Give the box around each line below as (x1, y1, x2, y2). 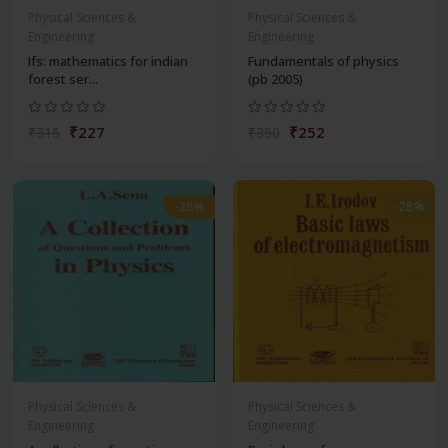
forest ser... (28, 70, 98, 89)
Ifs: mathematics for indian (28, 52, 188, 71)
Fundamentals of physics (248, 52, 399, 71)
